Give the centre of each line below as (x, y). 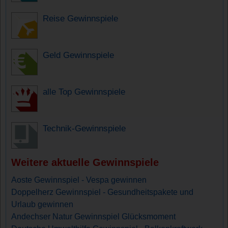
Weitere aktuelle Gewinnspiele (85, 163)
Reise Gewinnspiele (81, 19)
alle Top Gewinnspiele (84, 92)
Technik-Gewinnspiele (84, 129)
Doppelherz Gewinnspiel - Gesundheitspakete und (103, 192)
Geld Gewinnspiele (79, 55)
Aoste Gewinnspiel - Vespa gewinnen (79, 180)
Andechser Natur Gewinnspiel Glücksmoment (94, 217)
